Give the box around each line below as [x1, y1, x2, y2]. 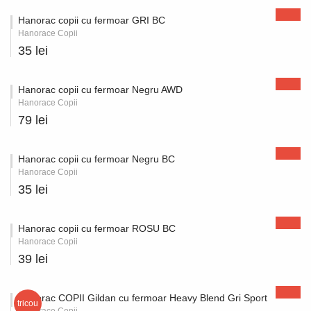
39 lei [18, 252, 48, 266]
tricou [17, 299, 38, 308]
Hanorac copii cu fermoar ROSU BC [18, 223, 176, 234]
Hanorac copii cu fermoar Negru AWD [18, 84, 183, 95]
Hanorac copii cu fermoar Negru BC [18, 153, 175, 165]
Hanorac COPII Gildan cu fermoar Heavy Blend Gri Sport [18, 292, 267, 303]
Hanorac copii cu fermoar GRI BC [18, 15, 165, 26]
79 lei [18, 113, 48, 127]
